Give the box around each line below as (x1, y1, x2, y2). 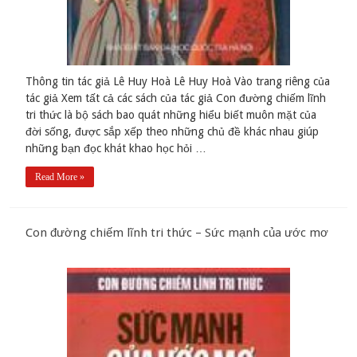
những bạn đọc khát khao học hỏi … (25, 141, 207, 155)
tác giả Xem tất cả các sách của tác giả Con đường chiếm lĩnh (25, 91, 327, 104)
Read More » (35, 171, 85, 182)
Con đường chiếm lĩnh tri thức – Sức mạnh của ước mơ (25, 225, 329, 240)
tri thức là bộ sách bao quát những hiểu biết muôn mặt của (25, 108, 317, 121)
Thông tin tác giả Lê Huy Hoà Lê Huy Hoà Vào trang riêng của (25, 74, 331, 88)
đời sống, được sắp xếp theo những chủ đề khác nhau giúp (25, 124, 320, 138)
